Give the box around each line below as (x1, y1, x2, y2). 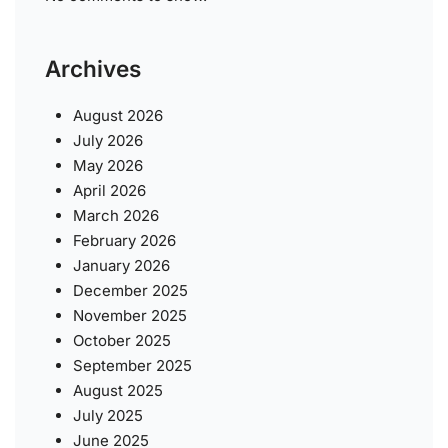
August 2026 (73, 105, 164, 125)
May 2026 (73, 155, 144, 175)
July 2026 (73, 130, 144, 150)
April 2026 (73, 180, 147, 200)
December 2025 (73, 280, 189, 300)
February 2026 (73, 230, 177, 250)
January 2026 (73, 255, 171, 275)
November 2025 (73, 305, 188, 325)
